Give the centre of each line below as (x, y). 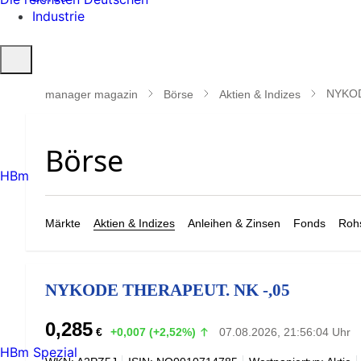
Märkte (63, 223)
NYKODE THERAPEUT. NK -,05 (168, 290)
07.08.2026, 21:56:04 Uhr (284, 332)
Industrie (58, 16)
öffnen (25, 76)
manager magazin (91, 94)
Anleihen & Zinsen (234, 223)
